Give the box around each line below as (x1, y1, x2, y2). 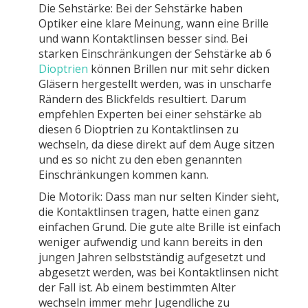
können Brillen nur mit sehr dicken (88, 61, 269, 76)
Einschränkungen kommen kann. (38, 167, 208, 182)
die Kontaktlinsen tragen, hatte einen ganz (38, 204, 259, 219)
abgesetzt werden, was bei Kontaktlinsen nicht (38, 265, 278, 280)
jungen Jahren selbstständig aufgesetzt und (38, 250, 265, 265)
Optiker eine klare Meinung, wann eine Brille (38, 16, 269, 31)
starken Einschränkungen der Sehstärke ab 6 (38, 46, 272, 61)
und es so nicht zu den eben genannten (38, 152, 242, 167)
